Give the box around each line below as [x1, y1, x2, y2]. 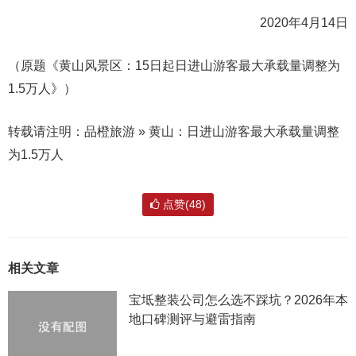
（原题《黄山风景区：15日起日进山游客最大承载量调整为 [8, 59, 340, 72]
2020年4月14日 [260, 16, 348, 29]
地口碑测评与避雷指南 [128, 312, 256, 326]
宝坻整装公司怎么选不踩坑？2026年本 [128, 293, 348, 307]
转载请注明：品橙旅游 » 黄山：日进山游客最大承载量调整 [8, 125, 339, 138]
